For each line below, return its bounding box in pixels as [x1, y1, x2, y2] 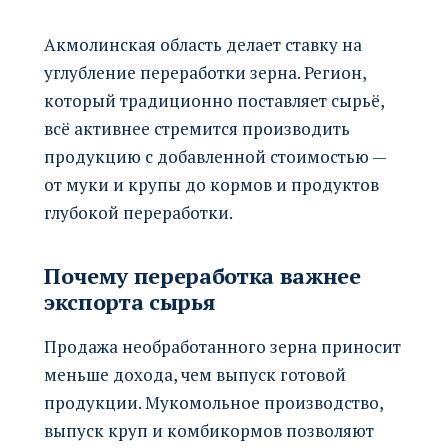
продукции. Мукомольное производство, [44, 390, 383, 414]
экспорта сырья [44, 286, 215, 316]
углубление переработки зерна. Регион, [44, 60, 366, 84]
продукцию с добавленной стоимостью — [44, 144, 386, 168]
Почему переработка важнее [44, 260, 361, 290]
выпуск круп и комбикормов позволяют [44, 418, 374, 442]
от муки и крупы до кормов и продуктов [44, 172, 379, 196]
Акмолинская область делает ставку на [44, 32, 362, 56]
